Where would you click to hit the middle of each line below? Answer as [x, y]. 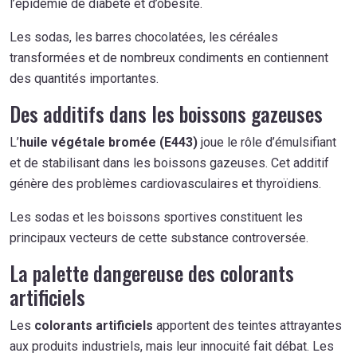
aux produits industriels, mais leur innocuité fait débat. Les [172, 346]
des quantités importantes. [84, 78]
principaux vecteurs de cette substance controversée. [159, 237]
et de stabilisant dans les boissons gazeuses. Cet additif [169, 163]
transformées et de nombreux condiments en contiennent [169, 57]
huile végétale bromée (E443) [108, 142]
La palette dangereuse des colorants [152, 273]
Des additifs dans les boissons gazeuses [166, 113]
